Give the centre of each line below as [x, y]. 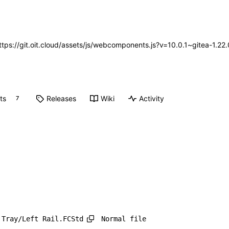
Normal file [123, 219]
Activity [151, 99]
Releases [62, 99]
